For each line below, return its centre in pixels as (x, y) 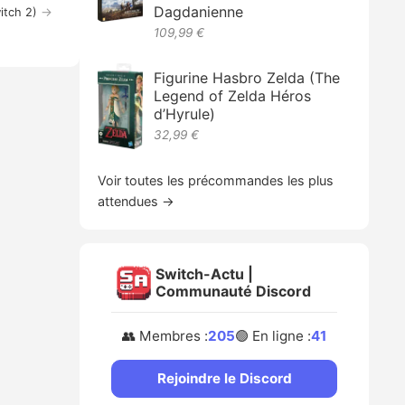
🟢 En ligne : (273, 335)
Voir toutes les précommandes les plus (216, 181)
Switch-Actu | (205, 273)
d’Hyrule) (185, 113)
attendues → (137, 202)
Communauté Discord (234, 291)
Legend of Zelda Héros (233, 95)
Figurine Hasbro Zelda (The (247, 77)
